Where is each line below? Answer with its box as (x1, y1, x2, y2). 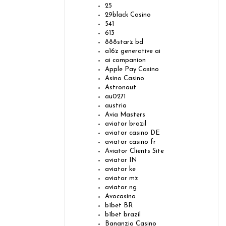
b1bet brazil (105, 211, 141, 218)
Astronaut (105, 84, 136, 91)
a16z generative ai (105, 48, 160, 55)
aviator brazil (105, 121, 146, 128)
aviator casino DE (105, 130, 160, 137)
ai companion (105, 57, 146, 64)
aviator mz (105, 175, 138, 182)
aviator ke (105, 166, 136, 173)
